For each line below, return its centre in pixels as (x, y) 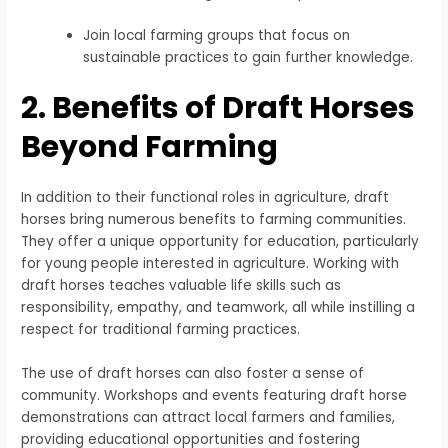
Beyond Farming (150, 147)
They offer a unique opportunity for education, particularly (220, 242)
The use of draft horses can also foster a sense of (193, 374)
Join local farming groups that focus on (216, 35)
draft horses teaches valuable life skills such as (181, 286)
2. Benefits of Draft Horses (218, 108)
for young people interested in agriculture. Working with (210, 264)
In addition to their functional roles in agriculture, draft (205, 198)
